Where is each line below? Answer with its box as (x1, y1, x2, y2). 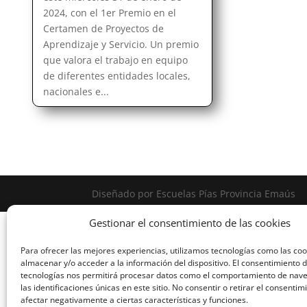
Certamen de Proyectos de (43, 21, 164, 35)
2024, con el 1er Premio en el (43, 5, 177, 19)
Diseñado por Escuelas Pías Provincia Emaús (92, 186, 296, 200)
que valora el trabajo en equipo (43, 53, 188, 66)
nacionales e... (43, 84, 110, 98)
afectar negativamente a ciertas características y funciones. (21, 294, 248, 306)
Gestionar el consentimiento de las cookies (89, 216, 291, 230)
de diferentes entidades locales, (43, 69, 191, 82)
